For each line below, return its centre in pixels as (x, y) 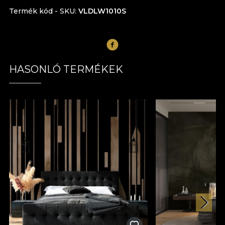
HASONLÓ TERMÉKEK (66, 69)
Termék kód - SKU (42, 11)
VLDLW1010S (102, 11)
